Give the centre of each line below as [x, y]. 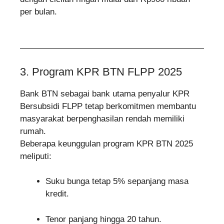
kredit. [57, 194]
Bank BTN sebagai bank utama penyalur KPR [105, 93]
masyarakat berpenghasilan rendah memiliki [102, 118]
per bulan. [38, 12]
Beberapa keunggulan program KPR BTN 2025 [106, 143]
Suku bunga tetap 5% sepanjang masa [117, 181]
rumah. [33, 131]
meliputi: [36, 156]
